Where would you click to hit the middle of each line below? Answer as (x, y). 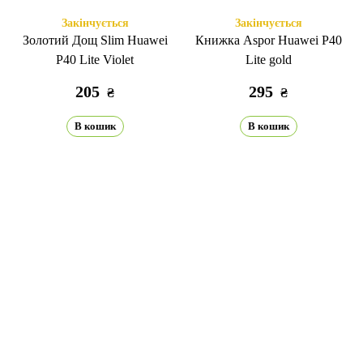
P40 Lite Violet (95, 60)
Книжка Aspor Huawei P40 (268, 40)
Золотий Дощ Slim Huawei (95, 40)
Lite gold (268, 60)
